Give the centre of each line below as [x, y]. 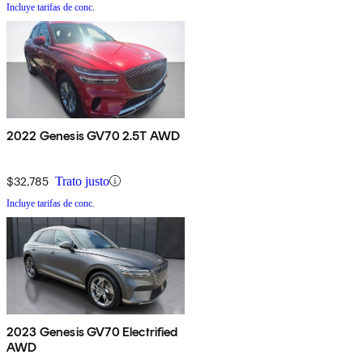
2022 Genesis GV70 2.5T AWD [94, 135]
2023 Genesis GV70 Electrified [92, 331]
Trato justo [82, 181]
